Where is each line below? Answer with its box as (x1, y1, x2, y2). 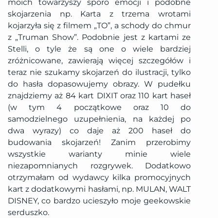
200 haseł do (128, 126, 191, 135)
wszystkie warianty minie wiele (8, 149, 191, 159)
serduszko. (8, 207, 49, 217)
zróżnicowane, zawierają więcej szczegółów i (8, 55, 191, 65)
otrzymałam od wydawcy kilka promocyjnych (8, 172, 191, 182)
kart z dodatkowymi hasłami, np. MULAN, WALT (8, 184, 191, 194)
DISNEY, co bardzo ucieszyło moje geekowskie (8, 196, 191, 205)
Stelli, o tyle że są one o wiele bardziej (8, 44, 191, 54)
